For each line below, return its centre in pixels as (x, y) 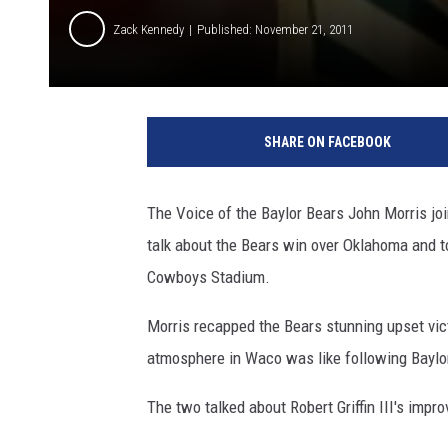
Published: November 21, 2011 (275, 29)
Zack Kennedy (148, 29)
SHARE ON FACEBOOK (327, 142)
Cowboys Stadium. (208, 277)
